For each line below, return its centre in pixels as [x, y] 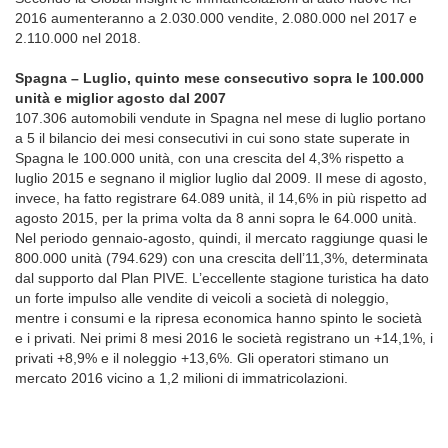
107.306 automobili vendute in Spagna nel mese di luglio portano [220, 118]
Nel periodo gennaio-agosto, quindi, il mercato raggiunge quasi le [221, 238]
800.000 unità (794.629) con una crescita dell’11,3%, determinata [221, 258]
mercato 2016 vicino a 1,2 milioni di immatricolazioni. [181, 378]
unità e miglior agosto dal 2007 [120, 98]
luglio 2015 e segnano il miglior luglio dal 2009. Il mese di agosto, [221, 178]
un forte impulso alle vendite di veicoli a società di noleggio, [202, 298]
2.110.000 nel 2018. [78, 38]
